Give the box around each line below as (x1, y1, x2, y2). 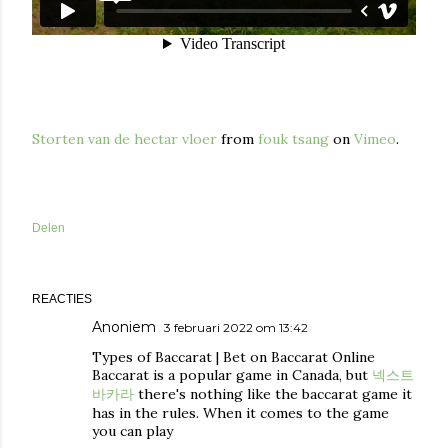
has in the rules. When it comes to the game (92, 404, 389, 422)
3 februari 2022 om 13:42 (164, 320, 308, 335)
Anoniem (92, 318, 156, 336)
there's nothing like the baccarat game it (134, 385, 412, 403)
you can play (92, 422, 173, 440)
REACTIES (32, 292, 92, 306)
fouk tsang (258, 130, 329, 148)
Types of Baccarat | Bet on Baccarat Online (92, 348, 375, 366)
